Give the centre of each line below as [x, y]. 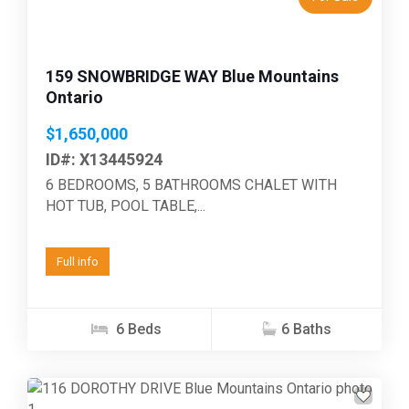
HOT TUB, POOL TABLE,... [126, 205]
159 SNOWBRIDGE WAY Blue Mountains [192, 76]
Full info [78, 261]
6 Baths [306, 329]
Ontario [74, 97]
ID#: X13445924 [104, 159]
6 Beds [137, 329]
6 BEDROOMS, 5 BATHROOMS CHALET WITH [191, 184]
